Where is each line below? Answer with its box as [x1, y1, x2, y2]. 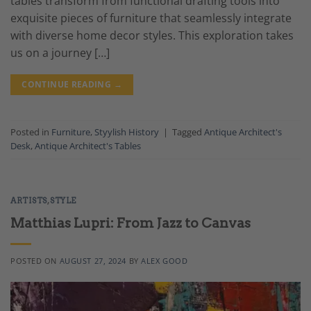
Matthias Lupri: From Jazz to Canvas [10, 215, 251, 232]
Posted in [10, 126, 51, 139]
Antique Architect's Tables [35, 140, 141, 153]
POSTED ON [10, 255, 60, 267]
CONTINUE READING [22, 78, 114, 90]
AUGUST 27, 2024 [59, 255, 127, 267]
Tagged [172, 126, 204, 139]
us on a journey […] [10, 45, 110, 60]
